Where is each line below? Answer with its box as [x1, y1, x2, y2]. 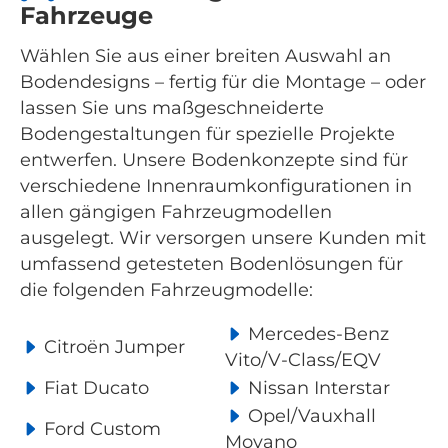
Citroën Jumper [39, 336, 185, 359]
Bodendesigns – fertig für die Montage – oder [20, 71, 426, 94]
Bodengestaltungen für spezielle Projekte [20, 123, 395, 146]
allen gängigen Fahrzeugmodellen [20, 201, 332, 224]
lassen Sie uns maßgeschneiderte [20, 97, 324, 120]
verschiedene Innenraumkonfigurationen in [20, 175, 412, 198]
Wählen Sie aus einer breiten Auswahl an [20, 45, 391, 68]
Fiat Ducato [39, 377, 149, 400]
